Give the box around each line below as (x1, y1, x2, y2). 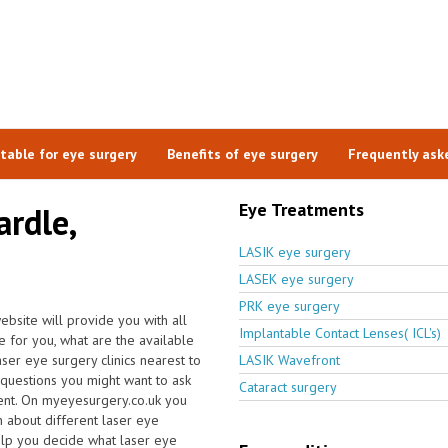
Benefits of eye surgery (166, 144, 318, 163)
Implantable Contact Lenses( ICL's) (239, 323, 441, 342)
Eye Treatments (239, 197, 364, 221)
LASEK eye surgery (239, 269, 354, 288)
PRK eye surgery (239, 296, 340, 315)
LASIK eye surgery (239, 242, 351, 261)
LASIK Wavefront (239, 350, 340, 369)
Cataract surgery (239, 377, 337, 396)
